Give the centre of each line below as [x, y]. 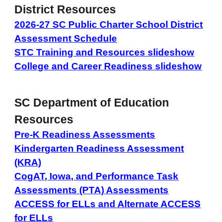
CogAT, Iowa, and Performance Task [97, 176]
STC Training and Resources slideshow [105, 52]
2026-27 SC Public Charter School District [109, 25]
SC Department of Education [92, 103]
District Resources [65, 9]
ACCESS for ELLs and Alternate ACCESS [108, 204]
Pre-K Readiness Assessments [85, 135]
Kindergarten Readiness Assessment [99, 148]
